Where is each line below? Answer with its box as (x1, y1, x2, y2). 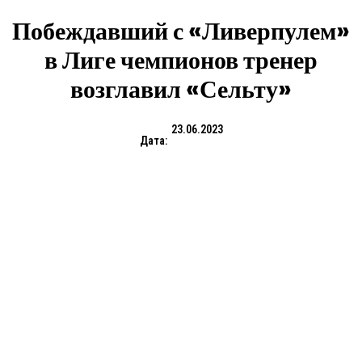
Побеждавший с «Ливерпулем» (12, 15, 350, 49)
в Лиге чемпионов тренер (44, 44, 318, 78)
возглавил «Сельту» (70, 73, 292, 107)
